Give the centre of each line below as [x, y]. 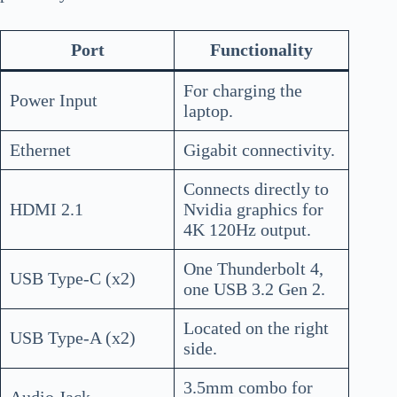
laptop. [208, 110]
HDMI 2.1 [47, 209]
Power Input [54, 100]
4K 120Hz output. [247, 229]
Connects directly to [256, 188]
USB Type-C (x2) [73, 278]
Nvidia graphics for [253, 209]
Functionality [261, 49]
